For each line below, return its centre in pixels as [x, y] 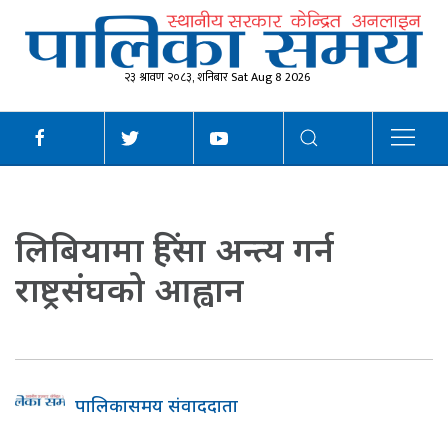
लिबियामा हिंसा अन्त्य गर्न [174, 249]
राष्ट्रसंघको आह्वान [129, 289]
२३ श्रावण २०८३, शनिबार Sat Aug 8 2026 [216, 77]
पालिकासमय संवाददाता [156, 405]
